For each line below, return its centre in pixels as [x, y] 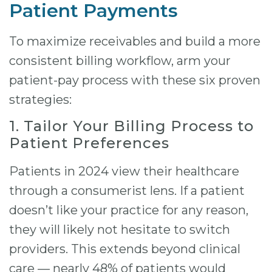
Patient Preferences [89, 143]
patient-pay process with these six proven [135, 80]
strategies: [40, 99]
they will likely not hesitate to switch [120, 230]
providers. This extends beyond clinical [125, 249]
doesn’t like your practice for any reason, [129, 210]
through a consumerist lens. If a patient [127, 191]
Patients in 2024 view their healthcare [124, 172]
